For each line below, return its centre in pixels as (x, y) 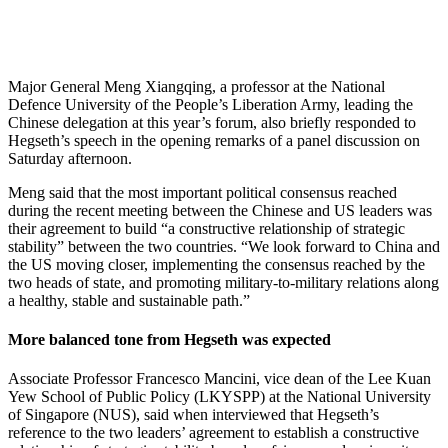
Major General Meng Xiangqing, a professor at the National (196, 86)
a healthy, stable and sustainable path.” (129, 300)
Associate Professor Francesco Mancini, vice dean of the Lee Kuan (219, 379)
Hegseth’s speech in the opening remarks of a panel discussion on (214, 140)
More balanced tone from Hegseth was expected (169, 340)
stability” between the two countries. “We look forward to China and (224, 246)
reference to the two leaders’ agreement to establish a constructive (213, 433)
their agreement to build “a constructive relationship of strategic (206, 228)
